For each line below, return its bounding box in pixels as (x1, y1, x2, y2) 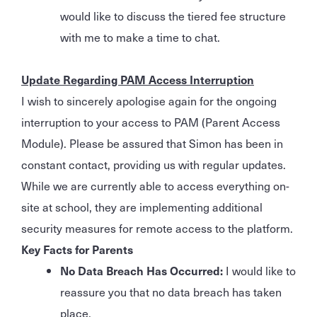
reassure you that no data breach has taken (60, 282, 282, 300)
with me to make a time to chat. (60, 28, 220, 45)
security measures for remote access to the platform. (21, 219, 293, 236)
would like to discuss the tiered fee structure (60, 6, 286, 24)
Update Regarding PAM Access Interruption (21, 70, 254, 88)
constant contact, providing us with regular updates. (21, 155, 286, 173)
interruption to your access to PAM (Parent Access (21, 113, 280, 130)
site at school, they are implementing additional (21, 197, 263, 215)
